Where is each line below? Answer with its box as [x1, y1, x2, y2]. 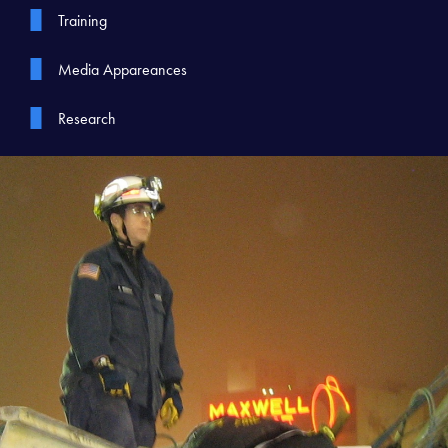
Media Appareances [57, 59, 187, 81]
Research [57, 108, 116, 130]
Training [57, 10, 107, 32]
